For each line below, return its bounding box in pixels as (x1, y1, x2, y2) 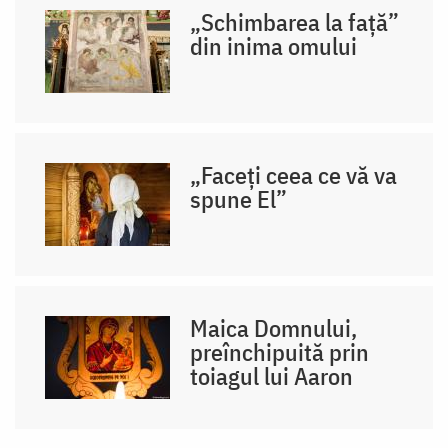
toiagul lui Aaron (190, 359, 354, 392)
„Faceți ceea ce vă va (190, 158, 398, 191)
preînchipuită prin (190, 335, 370, 368)
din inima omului (190, 29, 358, 62)
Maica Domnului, (190, 311, 358, 344)
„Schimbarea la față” (190, 5, 400, 38)
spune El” (190, 182, 288, 215)
